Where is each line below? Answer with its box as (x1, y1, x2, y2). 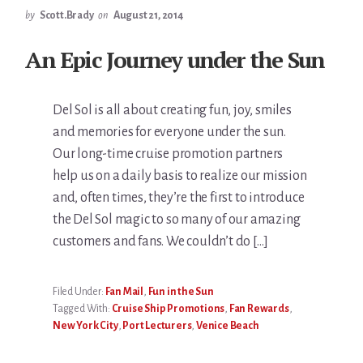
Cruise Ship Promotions (111, 303, 225, 315)
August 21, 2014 (113, 10, 183, 22)
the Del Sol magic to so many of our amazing (53, 212, 301, 228)
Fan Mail (105, 286, 143, 298)
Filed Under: (53, 286, 105, 298)
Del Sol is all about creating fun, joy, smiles (53, 103, 292, 118)
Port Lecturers (122, 320, 192, 332)
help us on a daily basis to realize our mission (53, 169, 307, 184)
